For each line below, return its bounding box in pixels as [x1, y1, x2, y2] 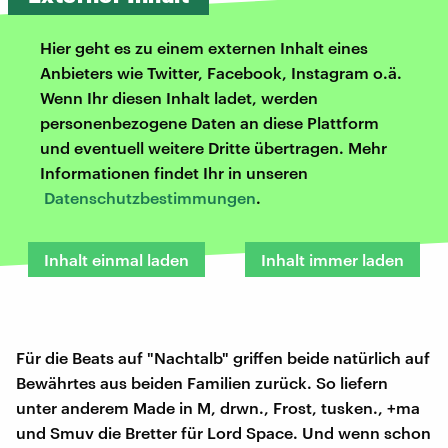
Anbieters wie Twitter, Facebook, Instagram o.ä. [40, 63, 402, 83]
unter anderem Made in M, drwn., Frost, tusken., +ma [16, 398, 420, 418]
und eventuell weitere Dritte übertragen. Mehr [40, 138, 387, 158]
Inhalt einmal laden [44, 250, 189, 270]
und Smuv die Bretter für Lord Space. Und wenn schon [16, 423, 431, 443]
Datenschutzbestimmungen [44, 188, 256, 208]
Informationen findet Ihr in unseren [40, 163, 308, 183]
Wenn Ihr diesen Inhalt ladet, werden [40, 88, 318, 108]
